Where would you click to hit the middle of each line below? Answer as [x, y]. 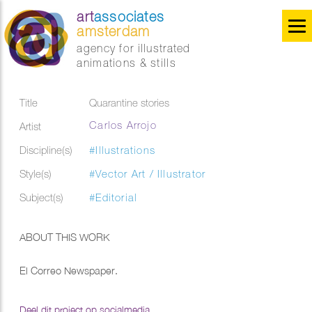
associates [130, 16]
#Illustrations [123, 150]
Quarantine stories [130, 103]
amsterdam [114, 31]
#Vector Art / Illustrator [148, 174]
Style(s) [36, 174]
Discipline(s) [46, 150]
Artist [31, 126]
